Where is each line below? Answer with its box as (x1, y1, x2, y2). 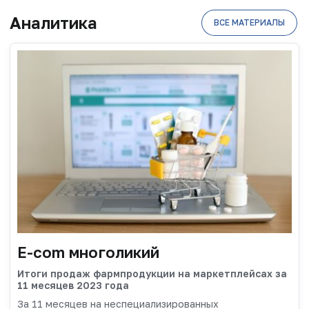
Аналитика (10, 12, 97, 32)
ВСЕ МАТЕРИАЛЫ (214, 17, 285, 28)
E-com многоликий (17, 242, 159, 261)
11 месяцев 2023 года (17, 279, 129, 291)
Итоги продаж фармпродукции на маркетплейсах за (17, 267, 287, 279)
